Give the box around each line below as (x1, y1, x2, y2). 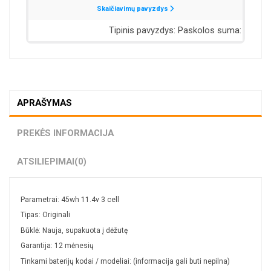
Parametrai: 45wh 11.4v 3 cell (21, 195, 119, 204)
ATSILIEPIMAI (17, 155, 74, 167)
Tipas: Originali (21, 211, 70, 220)
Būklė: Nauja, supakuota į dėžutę (21, 226, 128, 235)
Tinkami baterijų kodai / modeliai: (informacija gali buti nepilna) (21, 256, 230, 266)
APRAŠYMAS (17, 97, 72, 108)
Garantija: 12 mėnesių (21, 241, 94, 250)
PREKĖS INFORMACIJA (17, 127, 114, 139)
